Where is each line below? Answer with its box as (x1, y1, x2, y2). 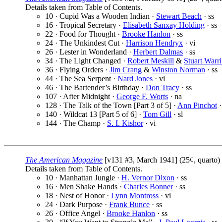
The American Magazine (25, 156, 103, 165)
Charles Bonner (124, 182, 173, 191)
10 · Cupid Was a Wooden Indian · (45, 12, 156, 21)
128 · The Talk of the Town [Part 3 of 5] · (45, 101, 177, 110)
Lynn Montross (111, 191, 159, 200)
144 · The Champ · (45, 119, 107, 128)
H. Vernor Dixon (121, 173, 174, 182)
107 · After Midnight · (45, 92, 116, 101)
